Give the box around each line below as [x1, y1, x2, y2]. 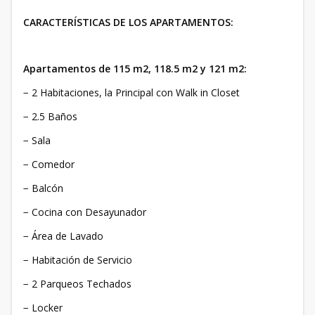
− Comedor [23, 157, 75, 172]
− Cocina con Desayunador [23, 205, 146, 219]
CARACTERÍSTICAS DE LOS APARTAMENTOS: [23, 15, 233, 30]
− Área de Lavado [23, 229, 103, 243]
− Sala [23, 134, 51, 148]
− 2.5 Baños [23, 110, 77, 124]
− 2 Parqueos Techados [23, 277, 131, 291]
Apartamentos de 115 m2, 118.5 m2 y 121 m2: [23, 62, 247, 76]
